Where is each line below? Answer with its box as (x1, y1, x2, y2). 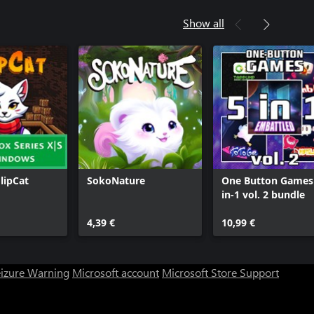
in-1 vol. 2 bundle (221, 188, 305, 201)
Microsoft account (72, 265, 159, 280)
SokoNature (87, 174, 145, 187)
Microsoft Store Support (162, 265, 279, 280)
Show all (183, 15, 224, 30)
